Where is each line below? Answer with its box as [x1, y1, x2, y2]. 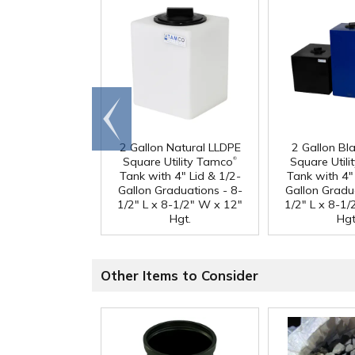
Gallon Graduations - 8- [117, 183, 242, 198]
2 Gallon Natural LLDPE [119, 140, 241, 155]
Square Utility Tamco [123, 155, 233, 170]
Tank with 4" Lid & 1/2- [119, 169, 241, 184]
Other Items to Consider [101, 267, 258, 284]
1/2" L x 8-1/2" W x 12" [117, 197, 242, 212]
